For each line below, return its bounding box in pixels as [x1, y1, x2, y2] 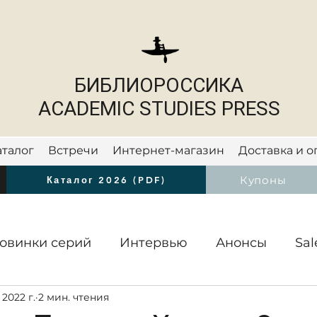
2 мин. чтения [38, 290, 109, 304]
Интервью [120, 234, 188, 250]
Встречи [47, 144, 98, 157]
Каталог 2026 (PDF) [46, 174, 166, 186]
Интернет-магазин [112, 144, 224, 157]
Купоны [239, 173, 287, 187]
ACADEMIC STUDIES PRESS [38, 97, 280, 120]
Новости [30, 173, 81, 187]
